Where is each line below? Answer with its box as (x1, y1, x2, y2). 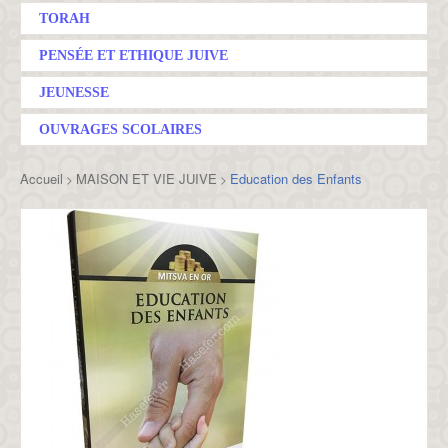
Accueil (20, 169, 63, 188)
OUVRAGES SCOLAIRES (39, 122, 202, 137)
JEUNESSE (39, 85, 109, 100)
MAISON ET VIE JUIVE (76, 169, 217, 188)
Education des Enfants (230, 169, 362, 188)
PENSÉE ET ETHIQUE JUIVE (39, 48, 228, 63)
